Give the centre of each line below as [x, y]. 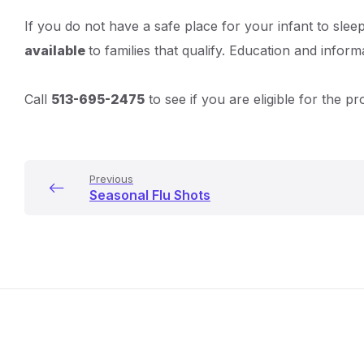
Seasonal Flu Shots [150, 195]
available [56, 50]
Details [74, 32]
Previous [111, 178]
